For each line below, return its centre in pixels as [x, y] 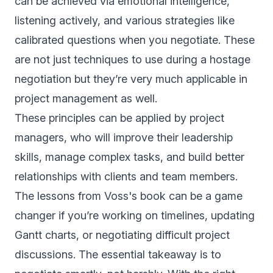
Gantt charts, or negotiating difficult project [122, 235]
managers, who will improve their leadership [124, 138]
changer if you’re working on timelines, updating [135, 216]
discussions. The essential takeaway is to [118, 255]
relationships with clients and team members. [126, 177]
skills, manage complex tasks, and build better [129, 157]
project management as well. [86, 99]
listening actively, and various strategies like [125, 21]
